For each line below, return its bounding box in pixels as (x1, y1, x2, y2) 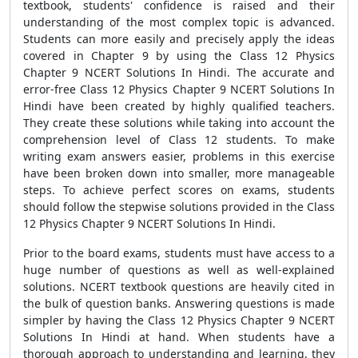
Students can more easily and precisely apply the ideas (23, 31, 335, 46)
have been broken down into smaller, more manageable (23, 165, 335, 181)
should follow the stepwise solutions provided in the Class (23, 199, 335, 214)
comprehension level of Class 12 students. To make (23, 132, 335, 147)
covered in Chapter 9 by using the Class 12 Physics (23, 48, 335, 63)
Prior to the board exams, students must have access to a (23, 245, 335, 261)
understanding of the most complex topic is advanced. (23, 14, 335, 30)
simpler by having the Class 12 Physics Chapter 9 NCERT (23, 312, 335, 328)
